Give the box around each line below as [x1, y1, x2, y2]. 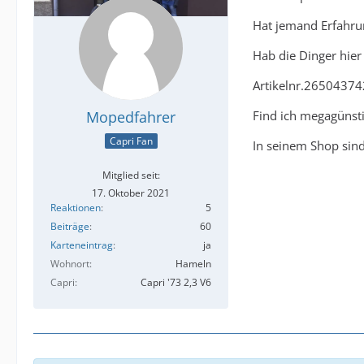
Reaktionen [50, 201, 101, 215]
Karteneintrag [50, 238, 113, 253]
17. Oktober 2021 [92, 186, 170, 201]
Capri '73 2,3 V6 [141, 275, 211, 290]
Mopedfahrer [86, 107, 175, 127]
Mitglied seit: [102, 168, 160, 183]
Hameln [175, 257, 211, 271]
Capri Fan [109, 134, 153, 149]
